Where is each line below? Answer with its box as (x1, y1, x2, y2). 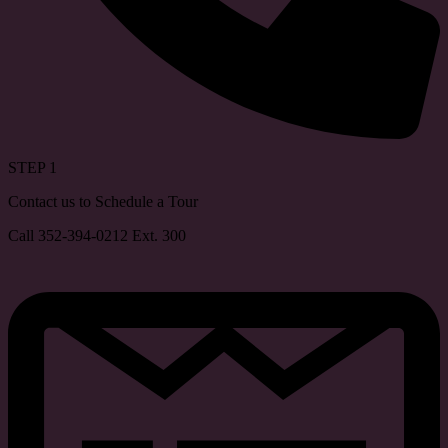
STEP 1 (8, 159, 57, 177)
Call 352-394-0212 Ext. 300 (8, 227, 186, 245)
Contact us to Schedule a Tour (8, 193, 198, 211)
